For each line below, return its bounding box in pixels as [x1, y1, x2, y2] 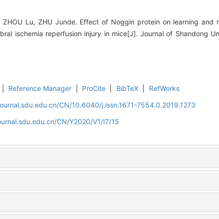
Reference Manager [8, 84, 72, 93]
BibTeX [116, 84, 138, 93]
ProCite [82, 84, 106, 93]
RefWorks [149, 84, 179, 93]
